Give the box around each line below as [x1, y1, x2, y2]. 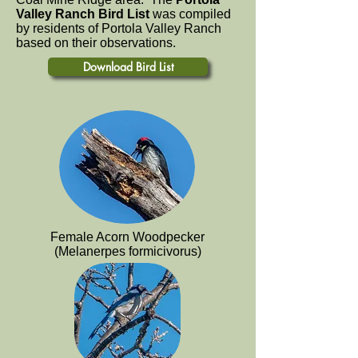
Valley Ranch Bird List [16, 7, 149, 21]
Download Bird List [82, 59, 173, 74]
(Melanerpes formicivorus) [54, 245, 201, 258]
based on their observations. [16, 36, 176, 50]
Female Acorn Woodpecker [50, 230, 205, 244]
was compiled [149, 7, 231, 21]
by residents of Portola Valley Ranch [16, 22, 221, 35]
